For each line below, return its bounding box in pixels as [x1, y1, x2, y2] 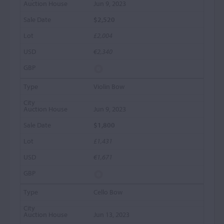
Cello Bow [93, 187, 123, 196]
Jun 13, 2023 [93, 210, 130, 219]
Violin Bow [93, 82, 125, 91]
